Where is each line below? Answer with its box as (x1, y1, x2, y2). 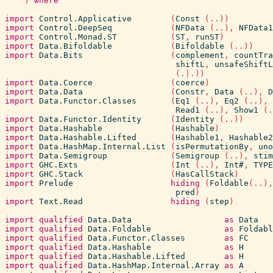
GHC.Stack (39, 169, 83, 179)
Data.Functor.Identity (39, 115, 141, 124)
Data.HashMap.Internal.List (39, 142, 166, 151)
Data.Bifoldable (39, 41, 112, 51)
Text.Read (39, 197, 83, 206)
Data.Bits (39, 51, 83, 60)
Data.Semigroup (39, 151, 107, 160)
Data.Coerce (39, 78, 93, 87)
